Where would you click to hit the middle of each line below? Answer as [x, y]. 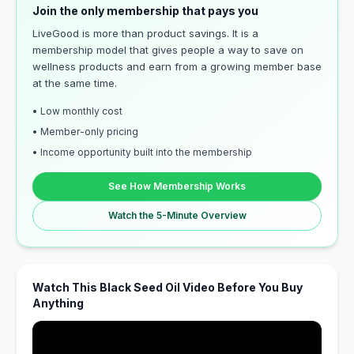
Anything [58, 303]
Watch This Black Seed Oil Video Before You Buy [168, 287]
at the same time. [75, 83]
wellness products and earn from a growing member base [177, 66]
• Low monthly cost [77, 111]
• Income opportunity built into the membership [142, 152]
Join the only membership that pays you [145, 11]
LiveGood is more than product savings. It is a [145, 33]
